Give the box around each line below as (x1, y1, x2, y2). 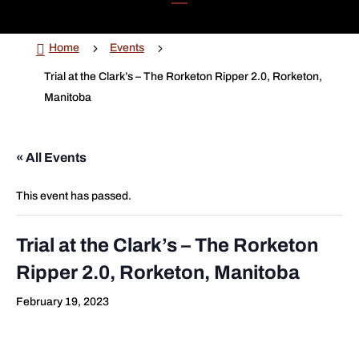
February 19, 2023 (16, 296, 109, 308)
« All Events (16, 151, 87, 164)
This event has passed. (16, 190, 131, 202)
